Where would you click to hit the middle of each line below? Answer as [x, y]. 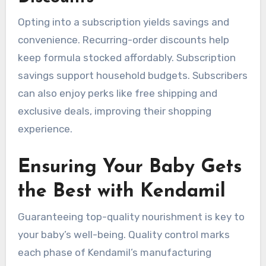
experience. [45, 129]
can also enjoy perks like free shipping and [117, 93]
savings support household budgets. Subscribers [132, 75]
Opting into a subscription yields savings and [123, 22]
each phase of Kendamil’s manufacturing [114, 253]
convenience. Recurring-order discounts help [123, 39]
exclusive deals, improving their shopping [114, 111]
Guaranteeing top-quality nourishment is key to [131, 217]
